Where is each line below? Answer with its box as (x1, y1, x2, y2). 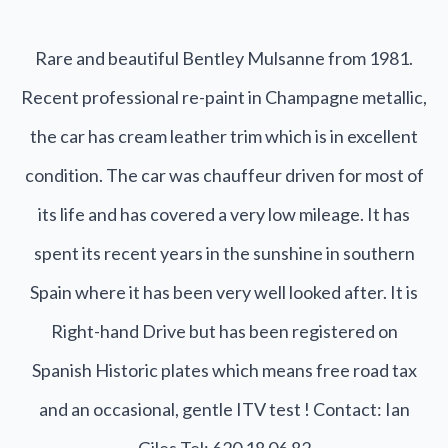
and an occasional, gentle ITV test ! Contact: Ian (38, 398, 410, 421)
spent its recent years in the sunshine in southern (33, 242, 415, 265)
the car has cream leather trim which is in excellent (30, 125, 418, 148)
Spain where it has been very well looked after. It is (30, 281, 418, 304)
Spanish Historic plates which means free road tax (31, 359, 417, 382)
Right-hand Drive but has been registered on (50, 320, 398, 343)
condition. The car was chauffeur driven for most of (24, 164, 424, 187)
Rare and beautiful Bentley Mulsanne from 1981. (35, 47, 413, 70)
